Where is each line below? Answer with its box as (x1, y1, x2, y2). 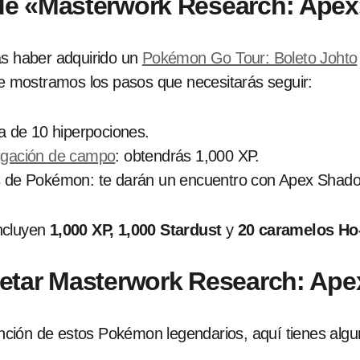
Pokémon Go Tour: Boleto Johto (141, 49, 358, 67)
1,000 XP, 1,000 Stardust (49, 221, 222, 239)
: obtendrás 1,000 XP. (115, 147, 260, 165)
